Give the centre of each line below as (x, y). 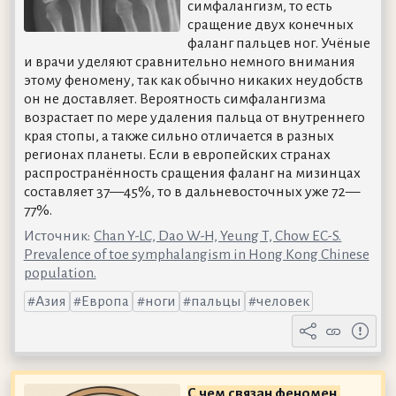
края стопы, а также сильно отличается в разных (179, 136)
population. (60, 274)
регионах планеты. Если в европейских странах (177, 154)
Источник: (57, 236)
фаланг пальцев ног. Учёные (279, 43)
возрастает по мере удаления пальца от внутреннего (194, 117)
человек (283, 302)
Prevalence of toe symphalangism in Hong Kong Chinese (196, 255)
